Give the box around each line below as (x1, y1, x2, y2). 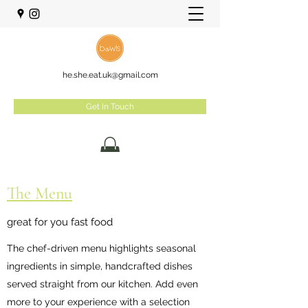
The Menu (7, 183, 72, 203)
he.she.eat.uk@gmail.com (62, 70, 158, 80)
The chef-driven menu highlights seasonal (7, 242, 196, 254)
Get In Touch (86, 102, 134, 111)
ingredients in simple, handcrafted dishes (7, 260, 192, 272)
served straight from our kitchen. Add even (7, 278, 198, 289)
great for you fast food (7, 215, 113, 228)
